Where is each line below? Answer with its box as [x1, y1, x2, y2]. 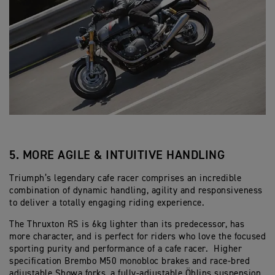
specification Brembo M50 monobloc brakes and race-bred [9, 257, 250, 266]
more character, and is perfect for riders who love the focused [9, 232, 266, 242]
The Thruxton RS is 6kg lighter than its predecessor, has [9, 220, 244, 230]
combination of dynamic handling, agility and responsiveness [9, 186, 263, 196]
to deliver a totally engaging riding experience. [9, 198, 204, 208]
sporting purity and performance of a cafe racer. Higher [9, 244, 242, 254]
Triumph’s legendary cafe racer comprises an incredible [9, 174, 241, 184]
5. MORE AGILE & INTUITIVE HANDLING [9, 149, 225, 162]
